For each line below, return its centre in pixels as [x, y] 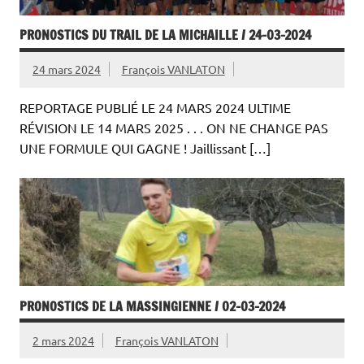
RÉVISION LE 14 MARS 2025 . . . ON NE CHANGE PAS [174, 127]
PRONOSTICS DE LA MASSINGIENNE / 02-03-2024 [152, 306]
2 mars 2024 [63, 340]
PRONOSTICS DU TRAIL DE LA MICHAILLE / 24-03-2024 [165, 35]
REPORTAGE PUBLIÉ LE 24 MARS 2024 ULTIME [155, 107]
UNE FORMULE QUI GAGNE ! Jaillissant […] [145, 147]
